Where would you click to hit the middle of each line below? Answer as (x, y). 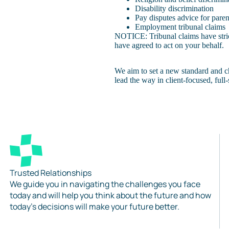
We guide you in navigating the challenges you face (105, 184)
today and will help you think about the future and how (110, 195)
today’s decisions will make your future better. (95, 207)
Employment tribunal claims (180, 27)
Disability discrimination (174, 8)
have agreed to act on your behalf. (169, 45)
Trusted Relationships (51, 173)
